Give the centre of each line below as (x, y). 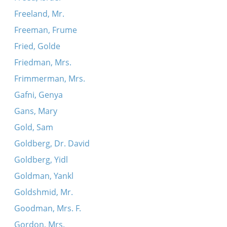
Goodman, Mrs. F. (47, 208)
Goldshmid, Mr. (43, 192)
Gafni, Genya (38, 95)
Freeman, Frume (45, 30)
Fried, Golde (37, 46)
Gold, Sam (33, 127)
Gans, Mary (35, 111)
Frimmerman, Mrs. (49, 79)
